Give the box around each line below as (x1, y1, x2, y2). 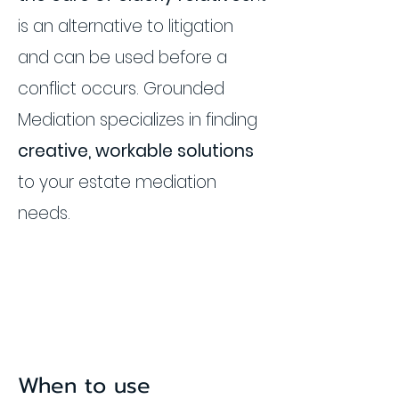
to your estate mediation (18, 170, 216, 194)
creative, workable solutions (18, 139, 254, 163)
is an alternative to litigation (18, 14, 233, 38)
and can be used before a (18, 45, 227, 69)
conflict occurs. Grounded (18, 77, 224, 101)
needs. (18, 201, 70, 225)
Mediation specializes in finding (18, 108, 257, 132)
